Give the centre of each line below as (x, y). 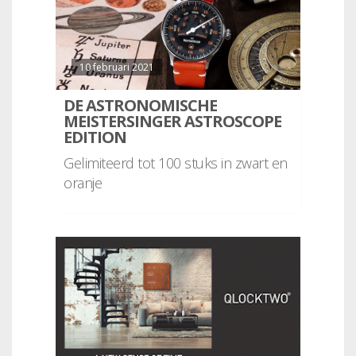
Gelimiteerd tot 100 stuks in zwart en (176, 163)
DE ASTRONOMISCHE (140, 106)
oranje (83, 183)
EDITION (95, 137)
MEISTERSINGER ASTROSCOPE (172, 122)
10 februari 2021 (117, 68)
